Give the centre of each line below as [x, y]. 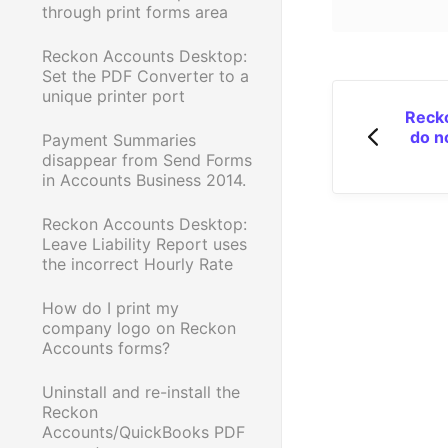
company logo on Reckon [139, 327]
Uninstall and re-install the [141, 391]
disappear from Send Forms [147, 159]
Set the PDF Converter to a [145, 75]
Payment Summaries [119, 139]
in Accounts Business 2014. [144, 179]
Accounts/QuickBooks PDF [143, 431]
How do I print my [110, 307]
